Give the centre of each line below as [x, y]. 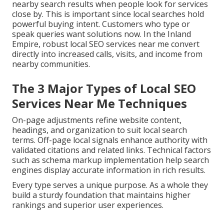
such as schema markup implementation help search [110, 160]
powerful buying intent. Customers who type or [101, 24]
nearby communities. [51, 64]
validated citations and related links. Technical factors [111, 150]
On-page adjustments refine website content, [97, 120]
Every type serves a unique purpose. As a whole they [110, 185]
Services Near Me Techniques [99, 103]
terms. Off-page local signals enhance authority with [110, 140]
